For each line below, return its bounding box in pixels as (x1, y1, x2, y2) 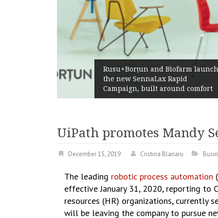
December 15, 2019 (68, 150, 121, 158)
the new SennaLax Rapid (48, 75, 133, 83)
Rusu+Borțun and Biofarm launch (48, 65, 164, 73)
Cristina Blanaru (140, 150, 183, 158)
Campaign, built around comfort (48, 85, 158, 92)
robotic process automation (111, 171, 216, 182)
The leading (64, 171, 111, 182)
